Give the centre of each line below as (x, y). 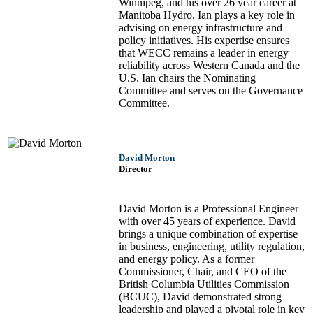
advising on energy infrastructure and (201, 28)
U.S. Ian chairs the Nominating (187, 78)
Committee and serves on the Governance (211, 91)
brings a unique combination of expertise (208, 234)
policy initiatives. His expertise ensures (204, 41)
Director (136, 169)
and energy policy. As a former (187, 259)
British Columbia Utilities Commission (204, 284)
